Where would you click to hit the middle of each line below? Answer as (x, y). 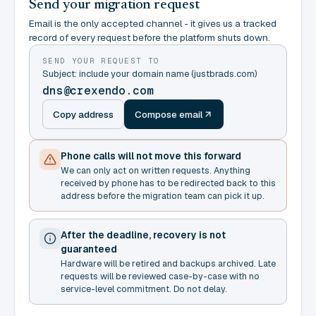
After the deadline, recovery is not (143, 235)
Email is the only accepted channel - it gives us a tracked (153, 23)
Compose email (169, 114)
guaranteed (89, 249)
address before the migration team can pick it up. (163, 196)
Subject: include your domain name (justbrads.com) (150, 74)
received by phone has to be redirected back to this (168, 183)
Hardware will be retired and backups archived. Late (168, 263)
